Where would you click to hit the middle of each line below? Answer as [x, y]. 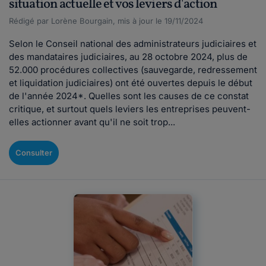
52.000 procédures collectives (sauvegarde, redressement [133, 70]
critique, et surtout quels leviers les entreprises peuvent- [130, 109]
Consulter [34, 153]
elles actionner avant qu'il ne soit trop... [92, 122]
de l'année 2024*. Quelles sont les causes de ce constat [129, 96]
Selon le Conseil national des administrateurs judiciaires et [133, 44]
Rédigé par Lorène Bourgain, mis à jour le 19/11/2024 [106, 21]
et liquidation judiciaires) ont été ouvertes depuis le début [131, 83]
